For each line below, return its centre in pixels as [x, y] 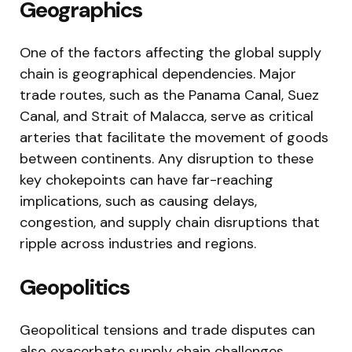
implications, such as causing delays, [138, 201]
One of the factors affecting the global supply [170, 52]
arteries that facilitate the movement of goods [174, 137]
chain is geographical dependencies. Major [158, 73]
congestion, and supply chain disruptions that [170, 222]
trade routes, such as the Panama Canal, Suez [169, 95]
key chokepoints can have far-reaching [147, 180]
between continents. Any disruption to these [167, 158]
